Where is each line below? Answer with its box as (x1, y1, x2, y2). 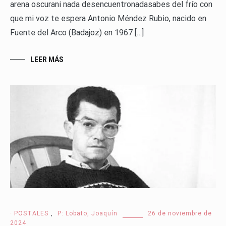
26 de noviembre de (148, 209, 212, 217)
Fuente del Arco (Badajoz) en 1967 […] (10, 28, 144, 38)
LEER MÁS (30, 55, 64, 64)
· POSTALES (10, 209, 48, 217)
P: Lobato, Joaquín (58, 209, 118, 217)
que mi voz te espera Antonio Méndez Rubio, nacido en (10, 14, 206, 24)
